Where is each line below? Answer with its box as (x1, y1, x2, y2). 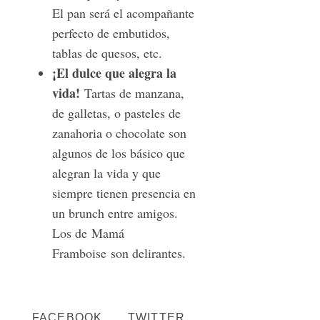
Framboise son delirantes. (51, 244, 186, 262)
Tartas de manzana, (79, 84, 184, 102)
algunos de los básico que (51, 144, 185, 162)
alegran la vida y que (51, 164, 161, 182)
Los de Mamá (51, 224, 124, 242)
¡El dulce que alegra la (51, 64, 176, 83)
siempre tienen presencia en (51, 184, 196, 202)
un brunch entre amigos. (51, 204, 178, 222)
